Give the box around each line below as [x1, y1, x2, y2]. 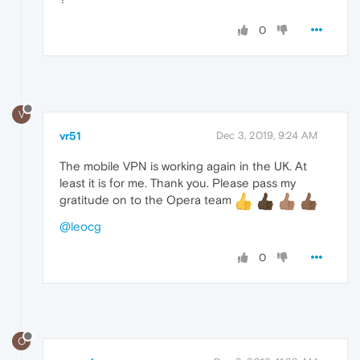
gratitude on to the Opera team [59, 192, 235, 207]
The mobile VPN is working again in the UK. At [59, 158, 307, 173]
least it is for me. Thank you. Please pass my [59, 175, 296, 190]
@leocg [59, 219, 101, 233]
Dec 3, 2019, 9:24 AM [216, 129, 317, 141]
